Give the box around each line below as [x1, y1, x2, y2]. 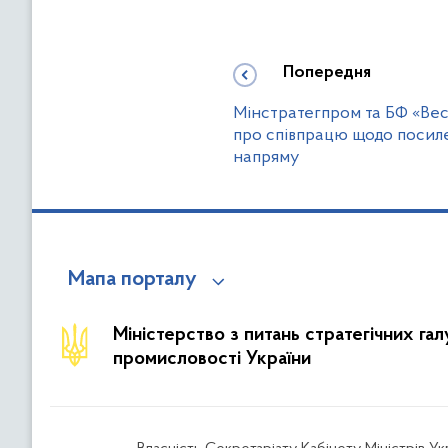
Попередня [283, 64, 371, 82]
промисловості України [113, 349, 312, 369]
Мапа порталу [68, 269, 197, 291]
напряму [233, 148, 300, 167]
